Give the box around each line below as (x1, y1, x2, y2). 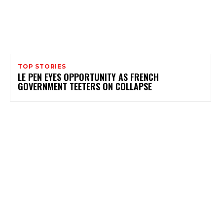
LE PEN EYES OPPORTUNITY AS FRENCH (18, 71, 159, 84)
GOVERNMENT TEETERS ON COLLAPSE (18, 80, 152, 93)
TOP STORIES (18, 63, 66, 71)
